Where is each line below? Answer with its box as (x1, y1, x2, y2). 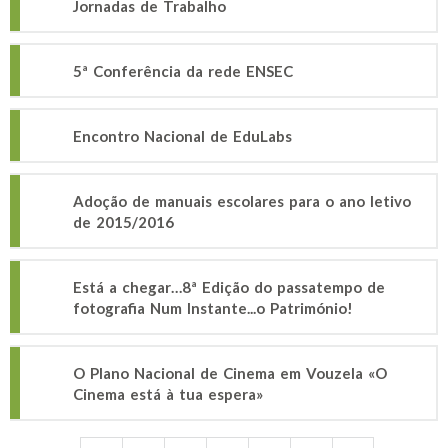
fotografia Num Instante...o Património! (73, 299, 353, 317)
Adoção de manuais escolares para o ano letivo (73, 192, 411, 210)
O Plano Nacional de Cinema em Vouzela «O (73, 364, 387, 382)
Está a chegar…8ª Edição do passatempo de (73, 278, 385, 296)
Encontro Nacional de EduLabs (73, 127, 292, 145)
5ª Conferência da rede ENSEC (73, 62, 293, 80)
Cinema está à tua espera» (73, 385, 263, 403)
